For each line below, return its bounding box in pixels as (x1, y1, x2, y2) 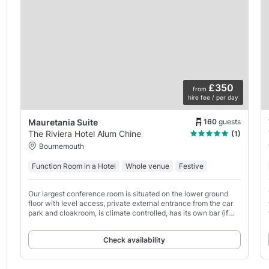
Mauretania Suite (28, 117, 98, 128)
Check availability (103, 235, 166, 245)
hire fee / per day (187, 94, 238, 101)
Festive (178, 162, 204, 171)
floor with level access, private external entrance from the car (28, 199, 233, 208)
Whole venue (125, 162, 169, 171)
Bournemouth (38, 142, 84, 151)
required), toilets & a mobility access (28, 218, 149, 228)
